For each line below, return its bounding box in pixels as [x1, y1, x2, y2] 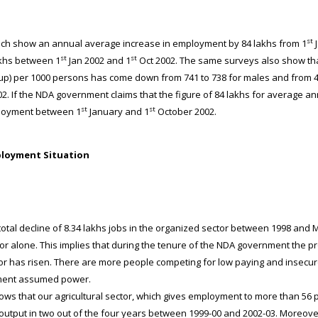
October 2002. [155, 105, 216, 118]
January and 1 [87, 105, 149, 118]
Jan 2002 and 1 [66, 54, 131, 67]
